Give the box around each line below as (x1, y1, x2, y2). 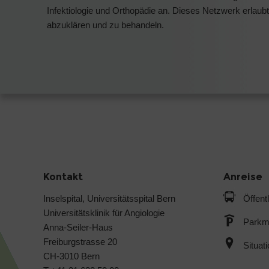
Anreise (223, 171, 262, 183)
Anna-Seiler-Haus (43, 222, 113, 232)
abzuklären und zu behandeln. (47, 19, 164, 30)
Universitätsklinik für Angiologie (43, 207, 165, 218)
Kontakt (43, 171, 83, 183)
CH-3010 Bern (43, 250, 100, 261)
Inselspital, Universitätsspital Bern (43, 193, 175, 204)
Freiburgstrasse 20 (43, 236, 117, 247)
